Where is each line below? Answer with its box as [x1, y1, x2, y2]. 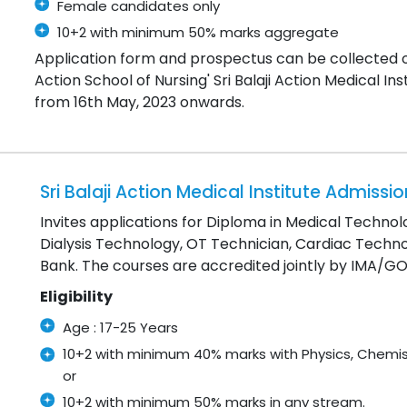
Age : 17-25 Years [63, 318, 178, 338]
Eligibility [40, 286, 113, 308]
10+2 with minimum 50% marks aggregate [57, 23, 340, 43]
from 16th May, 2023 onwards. [35, 92, 245, 114]
